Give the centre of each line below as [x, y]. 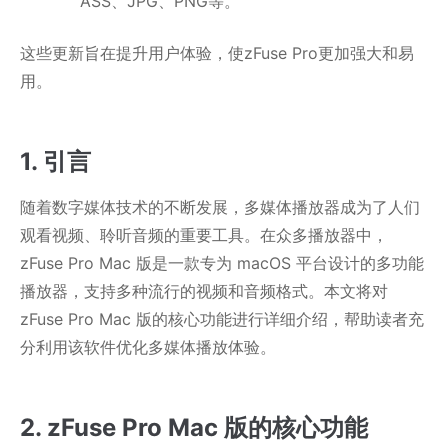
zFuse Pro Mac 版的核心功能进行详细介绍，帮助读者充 [222, 319]
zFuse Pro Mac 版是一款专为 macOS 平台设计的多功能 [222, 263]
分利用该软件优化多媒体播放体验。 [148, 347]
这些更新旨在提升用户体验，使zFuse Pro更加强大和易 [217, 53]
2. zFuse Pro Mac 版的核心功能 [194, 428]
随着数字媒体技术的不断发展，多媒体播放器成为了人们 [220, 207]
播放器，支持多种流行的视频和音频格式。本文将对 [204, 291]
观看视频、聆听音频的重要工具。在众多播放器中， [204, 235]
